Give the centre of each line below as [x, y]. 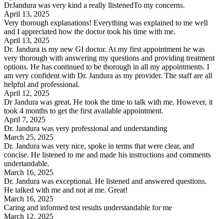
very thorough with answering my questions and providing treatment [109, 58]
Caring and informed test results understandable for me [88, 207]
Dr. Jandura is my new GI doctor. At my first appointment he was [104, 49]
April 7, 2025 [25, 119]
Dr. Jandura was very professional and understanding [86, 128]
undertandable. [27, 163]
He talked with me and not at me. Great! [66, 190]
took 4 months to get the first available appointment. [84, 110]
